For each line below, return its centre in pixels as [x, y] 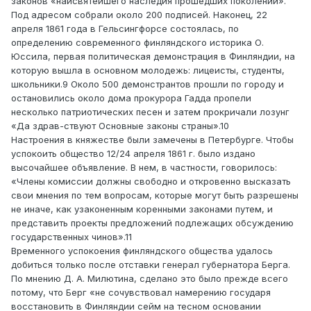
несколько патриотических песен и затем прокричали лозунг [150, 112]
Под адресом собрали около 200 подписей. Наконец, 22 [139, 15]
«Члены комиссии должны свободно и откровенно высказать [151, 182]
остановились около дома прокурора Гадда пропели [131, 98]
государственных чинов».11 [72, 237]
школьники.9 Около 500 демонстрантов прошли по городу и [148, 84]
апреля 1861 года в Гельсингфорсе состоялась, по [125, 29]
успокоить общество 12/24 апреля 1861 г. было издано [133, 154]
